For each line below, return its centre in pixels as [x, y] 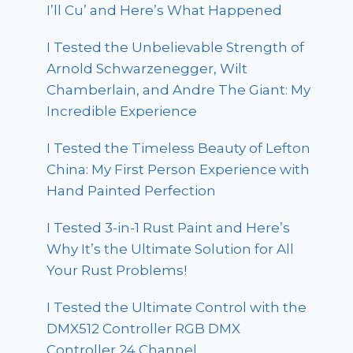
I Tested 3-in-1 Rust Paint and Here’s [169, 228]
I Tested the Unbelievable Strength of [176, 48]
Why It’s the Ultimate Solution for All [171, 249]
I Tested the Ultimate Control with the [177, 308]
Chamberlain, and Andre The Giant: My [179, 90]
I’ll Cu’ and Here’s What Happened [165, 11]
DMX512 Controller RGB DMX [144, 329]
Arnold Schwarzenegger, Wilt [147, 69]
